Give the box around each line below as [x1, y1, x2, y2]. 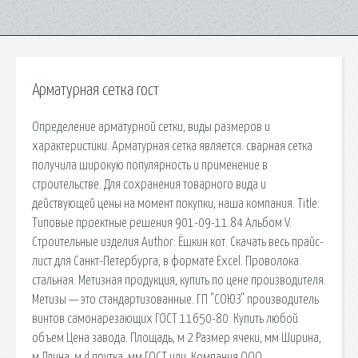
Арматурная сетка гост [32, 82, 159, 98]
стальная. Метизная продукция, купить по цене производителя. [32, 273, 326, 287]
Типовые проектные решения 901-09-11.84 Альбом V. [32, 216, 292, 229]
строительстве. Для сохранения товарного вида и [32, 177, 266, 191]
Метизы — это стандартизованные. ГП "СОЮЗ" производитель [32, 292, 319, 306]
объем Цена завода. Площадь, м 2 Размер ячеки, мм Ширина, [32, 331, 321, 344]
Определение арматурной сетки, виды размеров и [32, 120, 270, 133]
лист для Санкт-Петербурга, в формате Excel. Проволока [32, 254, 299, 268]
